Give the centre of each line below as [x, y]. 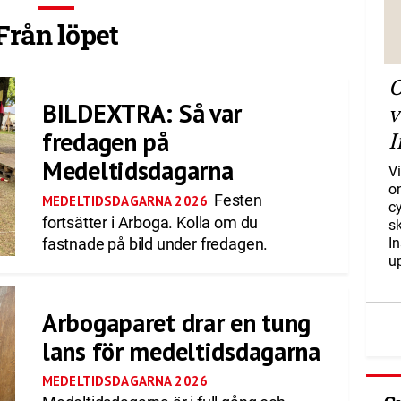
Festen [236, 200]
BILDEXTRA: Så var [142, 113]
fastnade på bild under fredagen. [155, 244]
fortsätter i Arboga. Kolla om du [150, 222]
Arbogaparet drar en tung [176, 323]
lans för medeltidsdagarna [181, 351]
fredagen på [105, 142]
